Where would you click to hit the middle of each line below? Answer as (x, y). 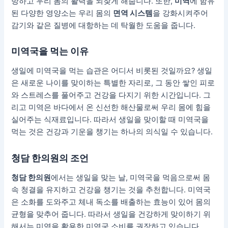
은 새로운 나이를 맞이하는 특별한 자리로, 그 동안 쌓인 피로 (113, 83)
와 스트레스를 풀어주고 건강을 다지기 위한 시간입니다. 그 (111, 95)
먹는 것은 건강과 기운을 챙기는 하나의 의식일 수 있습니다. (112, 132)
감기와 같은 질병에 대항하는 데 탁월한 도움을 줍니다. (104, 25)
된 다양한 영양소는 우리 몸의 (62, 13)
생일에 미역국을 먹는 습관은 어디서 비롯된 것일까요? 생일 (112, 71)
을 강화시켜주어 (181, 13)
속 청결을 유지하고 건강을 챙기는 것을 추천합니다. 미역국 (111, 190)
